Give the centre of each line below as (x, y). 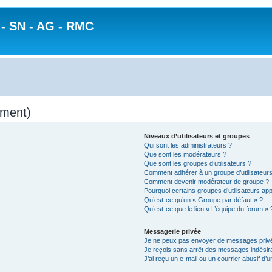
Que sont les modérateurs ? (185, 154)
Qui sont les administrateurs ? (188, 145)
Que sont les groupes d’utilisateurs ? (197, 163)
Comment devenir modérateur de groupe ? (206, 181)
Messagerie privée (172, 231)
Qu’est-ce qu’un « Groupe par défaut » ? (203, 199)
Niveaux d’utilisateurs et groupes (196, 136)
